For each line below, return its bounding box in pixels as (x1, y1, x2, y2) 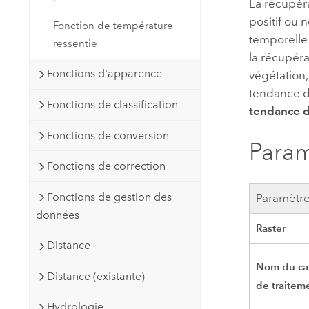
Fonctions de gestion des (46, 190, 172, 203)
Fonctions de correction (46, 159, 166, 173)
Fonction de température (53, 19, 174, 32)
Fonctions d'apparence (46, 67, 162, 81)
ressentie (53, 37, 98, 50)
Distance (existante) (46, 269, 145, 283)
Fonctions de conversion (46, 128, 169, 142)
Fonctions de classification (46, 97, 178, 111)
